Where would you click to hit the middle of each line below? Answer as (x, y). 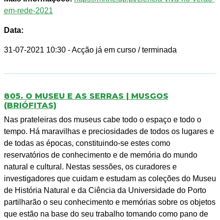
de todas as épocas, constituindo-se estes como (87, 143)
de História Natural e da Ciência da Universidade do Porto (105, 191)
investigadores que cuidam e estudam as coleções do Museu (110, 179)
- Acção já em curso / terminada (122, 50)
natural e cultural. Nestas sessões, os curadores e (90, 167)
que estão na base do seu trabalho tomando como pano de (106, 214)
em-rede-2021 (28, 11)
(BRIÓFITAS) (30, 106)
